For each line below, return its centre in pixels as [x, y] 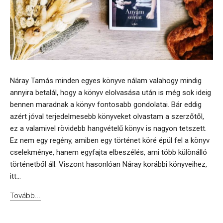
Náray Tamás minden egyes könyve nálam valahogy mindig [106, 81]
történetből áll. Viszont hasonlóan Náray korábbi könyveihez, [109, 165]
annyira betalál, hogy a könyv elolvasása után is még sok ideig [111, 93]
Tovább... [25, 196]
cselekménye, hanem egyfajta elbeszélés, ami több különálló [109, 153]
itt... [15, 176]
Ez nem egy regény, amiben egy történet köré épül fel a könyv [110, 141]
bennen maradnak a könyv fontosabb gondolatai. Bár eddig [106, 105]
